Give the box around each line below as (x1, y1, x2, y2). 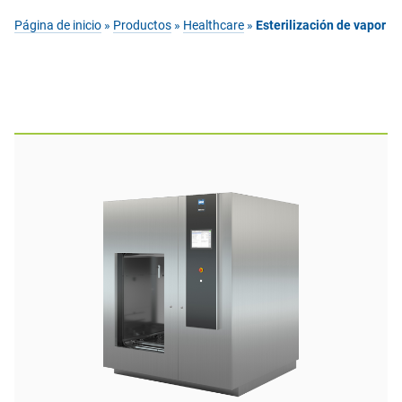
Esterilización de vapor (256, 18, 386, 33)
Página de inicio (14, 18, 101, 33)
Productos (113, 18, 171, 33)
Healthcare (183, 18, 244, 33)
